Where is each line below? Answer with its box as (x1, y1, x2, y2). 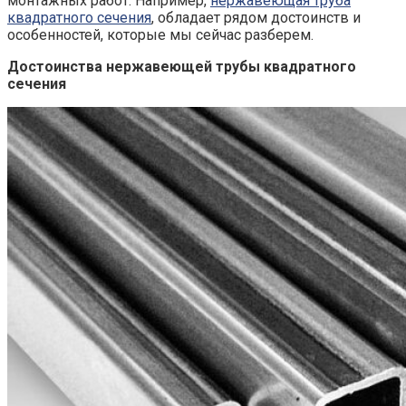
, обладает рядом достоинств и (151, 8, 361, 26)
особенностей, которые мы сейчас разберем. (7, 25, 314, 43)
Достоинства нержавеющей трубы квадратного (7, 57, 356, 75)
